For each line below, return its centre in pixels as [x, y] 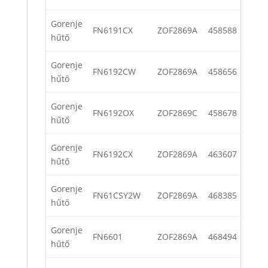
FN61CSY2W [117, 196]
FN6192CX [113, 154]
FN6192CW [114, 72]
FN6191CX [113, 31]
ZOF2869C [177, 113]
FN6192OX [113, 113]
